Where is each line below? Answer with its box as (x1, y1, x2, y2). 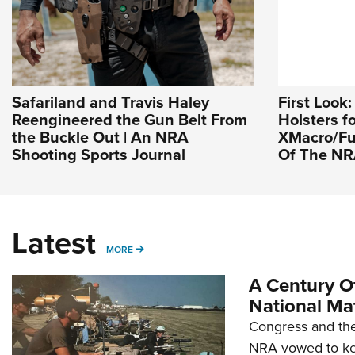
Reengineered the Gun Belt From (12, 108, 247, 132)
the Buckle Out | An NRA (12, 125, 189, 150)
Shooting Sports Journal (12, 143, 185, 167)
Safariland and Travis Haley (12, 90, 209, 115)
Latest (12, 220, 96, 265)
